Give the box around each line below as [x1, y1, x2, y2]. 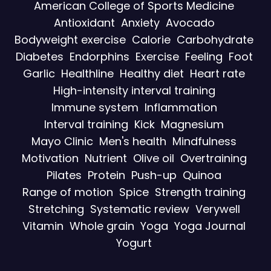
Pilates [47, 167, 82, 183]
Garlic [23, 65, 55, 81]
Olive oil [132, 150, 174, 166]
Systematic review [90, 201, 189, 217]
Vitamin [22, 218, 64, 233]
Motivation [21, 150, 79, 166]
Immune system [51, 99, 139, 115]
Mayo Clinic [31, 133, 93, 149]
